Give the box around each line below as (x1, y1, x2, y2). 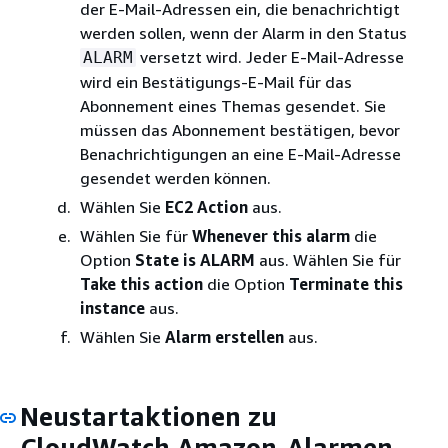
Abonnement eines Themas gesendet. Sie (80, 96, 386, 116)
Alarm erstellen (165, 327, 284, 347)
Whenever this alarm (192, 226, 350, 246)
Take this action (80, 274, 203, 294)
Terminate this (289, 274, 403, 294)
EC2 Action (165, 197, 248, 217)
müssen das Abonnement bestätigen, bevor (80, 120, 400, 140)
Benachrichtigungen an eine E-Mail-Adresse (80, 144, 401, 164)
